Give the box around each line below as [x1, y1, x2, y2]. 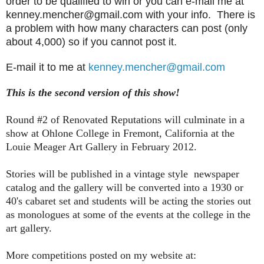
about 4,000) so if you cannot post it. [6, 36, 183, 48]
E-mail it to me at [6, 61, 88, 74]
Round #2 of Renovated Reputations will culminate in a [6, 114, 245, 126]
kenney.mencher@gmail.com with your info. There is [6, 9, 255, 21]
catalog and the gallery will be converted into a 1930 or [6, 181, 243, 194]
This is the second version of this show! [6, 87, 180, 99]
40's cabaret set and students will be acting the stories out [6, 195, 251, 207]
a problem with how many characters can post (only [6, 22, 247, 35]
